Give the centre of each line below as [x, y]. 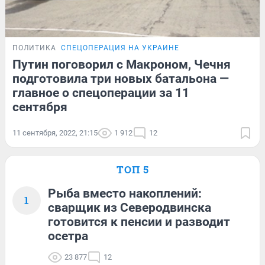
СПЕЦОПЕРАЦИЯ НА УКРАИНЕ [120, 48]
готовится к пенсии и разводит [139, 222]
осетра [68, 236]
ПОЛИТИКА [34, 48]
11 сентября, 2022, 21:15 [55, 132]
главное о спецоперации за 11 [101, 93]
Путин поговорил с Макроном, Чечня [122, 64]
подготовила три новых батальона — [121, 78]
